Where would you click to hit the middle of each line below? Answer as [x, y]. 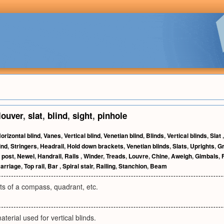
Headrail [52, 146]
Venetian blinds [148, 146]
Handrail [49, 156]
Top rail [34, 166]
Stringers [24, 146]
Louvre [138, 156]
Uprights [202, 146]
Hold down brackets [95, 146]
